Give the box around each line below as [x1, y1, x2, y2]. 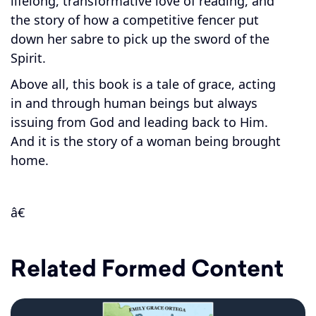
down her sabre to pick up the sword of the [11, 30, 269, 47]
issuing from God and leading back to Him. [11, 114, 268, 130]
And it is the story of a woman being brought [11, 133, 281, 150]
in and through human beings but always [11, 95, 257, 111]
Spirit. [11, 49, 46, 66]
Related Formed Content [11, 260, 284, 282]
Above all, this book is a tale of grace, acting [11, 75, 276, 92]
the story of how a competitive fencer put [11, 11, 259, 28]
